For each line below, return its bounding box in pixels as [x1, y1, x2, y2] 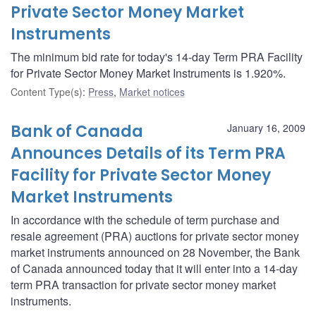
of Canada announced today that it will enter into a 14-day [11, 260, 298, 276]
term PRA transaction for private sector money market [11, 276, 276, 293]
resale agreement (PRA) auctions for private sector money [11, 227, 299, 244]
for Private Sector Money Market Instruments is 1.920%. [11, 64, 286, 81]
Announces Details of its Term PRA [11, 142, 286, 164]
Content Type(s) [11, 84, 83, 99]
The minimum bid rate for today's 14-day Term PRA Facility [11, 48, 303, 65]
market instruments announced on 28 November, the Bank [11, 243, 300, 260]
